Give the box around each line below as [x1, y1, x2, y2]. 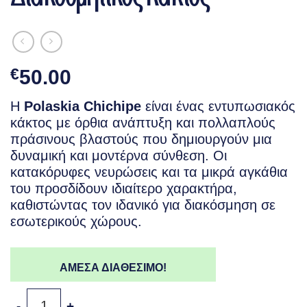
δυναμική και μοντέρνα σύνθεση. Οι [10, 148, 227, 164]
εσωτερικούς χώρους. [10, 214, 142, 230]
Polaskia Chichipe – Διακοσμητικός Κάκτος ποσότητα [10, 288, 288, 301]
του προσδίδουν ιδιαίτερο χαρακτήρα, [10, 181, 237, 197]
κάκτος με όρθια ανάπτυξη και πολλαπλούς [10, 115, 275, 131]
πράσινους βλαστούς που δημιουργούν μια [10, 132, 272, 147]
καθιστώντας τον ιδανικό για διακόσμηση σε [10, 197, 275, 213]
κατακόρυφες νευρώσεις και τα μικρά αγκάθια [10, 164, 288, 180]
